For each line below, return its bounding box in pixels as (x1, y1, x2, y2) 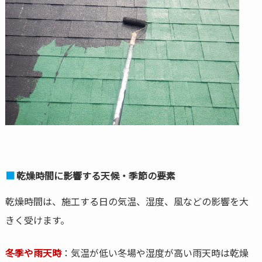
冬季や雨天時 (5, 246, 61, 260)
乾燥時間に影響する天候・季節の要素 (16, 168, 175, 183)
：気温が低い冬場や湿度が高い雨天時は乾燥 (61, 246, 249, 260)
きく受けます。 (5, 213, 70, 227)
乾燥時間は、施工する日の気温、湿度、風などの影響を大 (5, 194, 249, 209)
